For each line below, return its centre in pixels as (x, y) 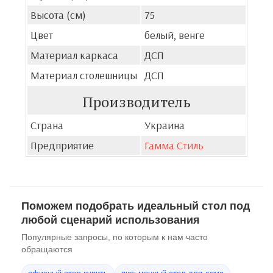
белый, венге (175, 35)
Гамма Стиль (174, 145)
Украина (165, 125)
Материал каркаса (74, 55)
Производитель (136, 102)
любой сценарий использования (111, 220)
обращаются (47, 249)
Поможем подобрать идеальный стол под (136, 206)
